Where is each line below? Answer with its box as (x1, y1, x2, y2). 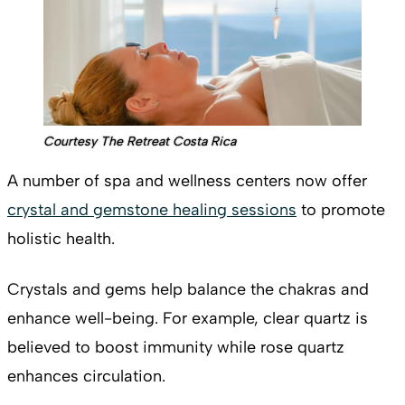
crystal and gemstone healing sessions (7, 200, 297, 221)
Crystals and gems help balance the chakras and (7, 279, 369, 300)
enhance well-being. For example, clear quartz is (7, 308, 368, 329)
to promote (297, 200, 385, 221)
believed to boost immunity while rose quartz (7, 337, 344, 358)
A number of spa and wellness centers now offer (7, 171, 367, 192)
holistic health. (7, 229, 115, 250)
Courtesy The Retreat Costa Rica (43, 134, 236, 150)
